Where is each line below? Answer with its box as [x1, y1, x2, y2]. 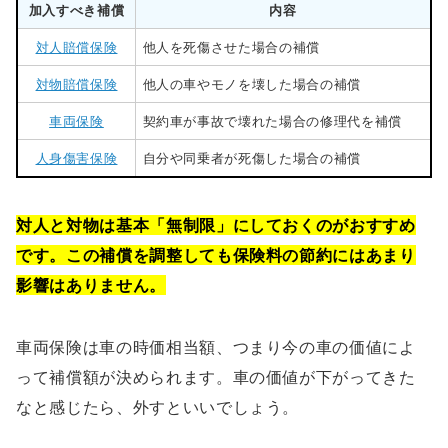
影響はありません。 [16, 275, 166, 296]
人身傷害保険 [35, 149, 118, 166]
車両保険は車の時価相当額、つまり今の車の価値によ [16, 337, 416, 358]
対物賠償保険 [35, 75, 118, 92]
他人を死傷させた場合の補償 [142, 38, 321, 55]
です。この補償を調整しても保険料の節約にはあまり [16, 245, 416, 266]
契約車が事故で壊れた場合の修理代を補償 [142, 112, 402, 129]
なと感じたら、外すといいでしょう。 [16, 397, 300, 418]
